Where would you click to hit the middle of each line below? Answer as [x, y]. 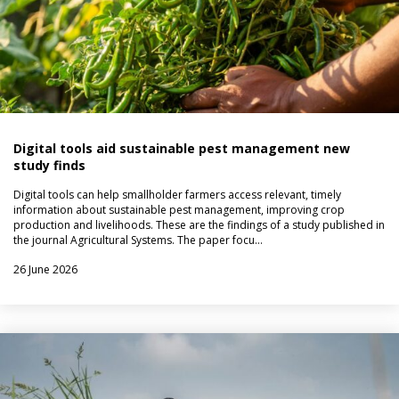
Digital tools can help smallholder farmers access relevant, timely [177, 195]
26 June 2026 [45, 269]
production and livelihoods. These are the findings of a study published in [199, 225]
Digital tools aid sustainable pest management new [182, 148]
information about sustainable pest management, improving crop [179, 210]
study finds [49, 165]
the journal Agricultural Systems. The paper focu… [138, 240]
